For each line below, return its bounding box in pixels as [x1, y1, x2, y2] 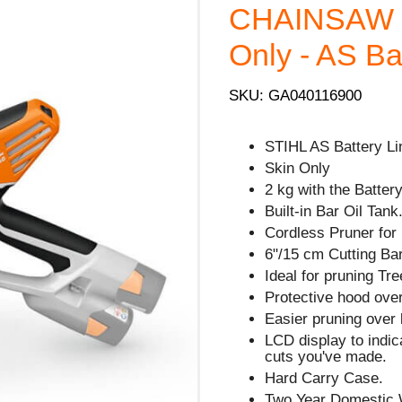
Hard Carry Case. [265, 369, 384, 387]
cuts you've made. [265, 347, 388, 365]
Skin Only [265, 159, 331, 177]
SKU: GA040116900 [229, 86, 363, 104]
